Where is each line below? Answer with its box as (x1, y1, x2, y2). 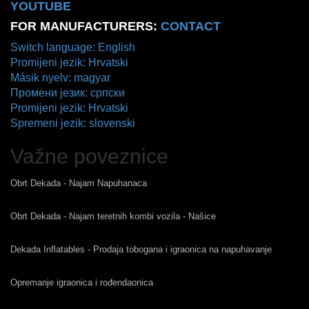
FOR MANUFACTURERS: (10, 19, 161, 33)
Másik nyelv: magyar (10, 71, 110, 83)
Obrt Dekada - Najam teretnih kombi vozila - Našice (10, 210, 216, 221)
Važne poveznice (10, 144, 168, 168)
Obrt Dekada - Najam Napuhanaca (10, 177, 147, 188)
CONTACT (161, 19, 221, 33)
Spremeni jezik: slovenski (10, 117, 135, 129)
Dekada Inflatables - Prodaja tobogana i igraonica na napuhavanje (10, 243, 272, 255)
